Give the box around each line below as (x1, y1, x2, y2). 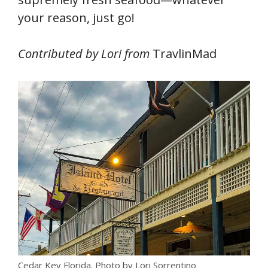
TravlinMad (153, 45, 217, 62)
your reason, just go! (18, 10, 135, 26)
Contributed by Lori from (18, 45, 153, 62)
